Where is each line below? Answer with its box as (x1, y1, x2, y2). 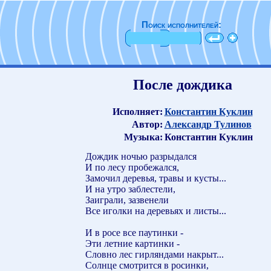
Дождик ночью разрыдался (85, 151, 197, 162)
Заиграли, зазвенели (85, 194, 169, 205)
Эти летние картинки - (85, 238, 180, 249)
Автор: (131, 119, 163, 129)
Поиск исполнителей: (142, 20, 221, 30)
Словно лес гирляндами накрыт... (85, 249, 224, 260)
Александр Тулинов (164, 119, 252, 129)
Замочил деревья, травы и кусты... (85, 172, 226, 183)
